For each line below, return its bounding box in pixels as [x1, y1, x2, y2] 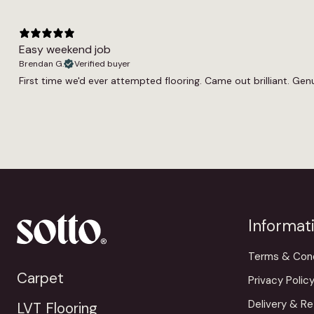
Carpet [17, 268, 64, 287]
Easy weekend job [19, 41, 111, 57]
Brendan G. [19, 57, 64, 69]
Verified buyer [74, 57, 130, 69]
